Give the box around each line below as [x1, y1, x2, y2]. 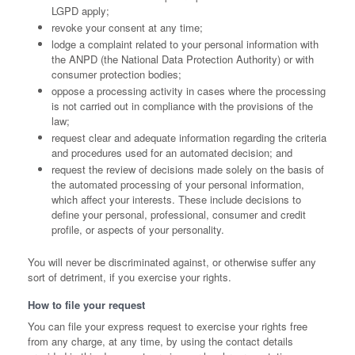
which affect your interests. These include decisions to [52, 192, 301, 207]
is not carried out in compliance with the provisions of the [52, 98, 313, 113]
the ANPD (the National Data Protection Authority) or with [52, 52, 314, 67]
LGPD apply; [52, 3, 109, 18]
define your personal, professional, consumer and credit [52, 207, 306, 222]
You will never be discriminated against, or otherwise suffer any [28, 254, 316, 269]
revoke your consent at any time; [52, 20, 203, 35]
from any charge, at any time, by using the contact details [28, 334, 293, 349]
